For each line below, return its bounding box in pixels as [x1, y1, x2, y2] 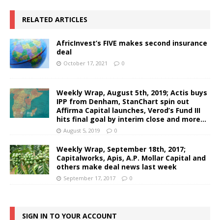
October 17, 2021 [63, 59, 108, 67]
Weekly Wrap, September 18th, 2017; [56, 144, 186, 154]
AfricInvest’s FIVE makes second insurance [56, 38, 207, 48]
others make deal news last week [56, 162, 177, 171]
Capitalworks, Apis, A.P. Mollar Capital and [56, 153, 206, 163]
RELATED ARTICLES [22, 14, 87, 24]
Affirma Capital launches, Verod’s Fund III [56, 105, 200, 115]
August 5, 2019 [63, 126, 100, 134]
